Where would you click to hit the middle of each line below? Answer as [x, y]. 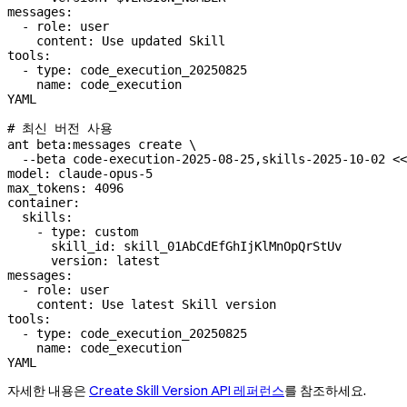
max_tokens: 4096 [65, 189]
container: [44, 203]
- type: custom [73, 232]
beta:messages [80, 145]
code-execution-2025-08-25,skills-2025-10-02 [225, 159]
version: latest [84, 261]
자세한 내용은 [48, 391]
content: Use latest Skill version [142, 305]
